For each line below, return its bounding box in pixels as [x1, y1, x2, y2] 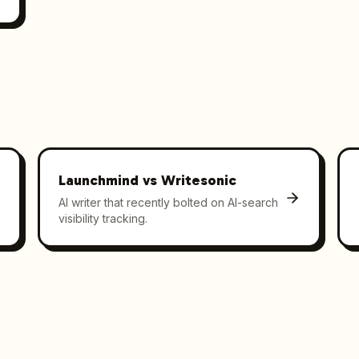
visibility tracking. [58, 211, 148, 225]
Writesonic [161, 171, 237, 189]
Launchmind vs [58, 171, 162, 189]
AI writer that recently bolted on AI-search [58, 195, 279, 209]
